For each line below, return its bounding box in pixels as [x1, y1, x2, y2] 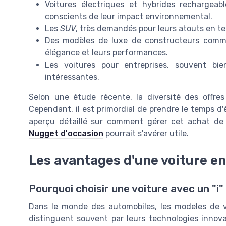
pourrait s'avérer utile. [103, 128, 189, 138]
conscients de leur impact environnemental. [45, 11, 212, 21]
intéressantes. [45, 72, 99, 82]
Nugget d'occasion [29, 128, 103, 138]
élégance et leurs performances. [45, 47, 168, 58]
